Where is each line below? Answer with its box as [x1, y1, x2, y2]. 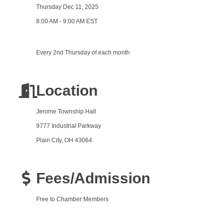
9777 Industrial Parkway [36, 122, 101, 130]
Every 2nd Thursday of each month [36, 49, 130, 56]
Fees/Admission [36, 170, 150, 187]
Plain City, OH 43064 [36, 137, 92, 144]
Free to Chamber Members [36, 196, 109, 203]
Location [36, 82, 98, 99]
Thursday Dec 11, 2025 [36, 3, 99, 11]
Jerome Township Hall [36, 108, 96, 115]
